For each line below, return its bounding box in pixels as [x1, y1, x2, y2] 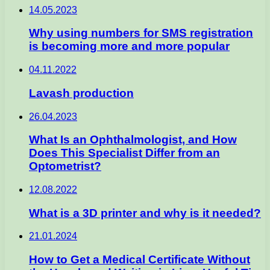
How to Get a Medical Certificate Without [29, 253, 250, 266]
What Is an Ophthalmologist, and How [29, 133, 237, 146]
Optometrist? [29, 160, 101, 173]
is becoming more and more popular [29, 40, 230, 53]
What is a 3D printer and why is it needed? [29, 206, 261, 219]
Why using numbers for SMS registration [29, 27, 253, 40]
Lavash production [29, 86, 134, 99]
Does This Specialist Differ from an [29, 146, 220, 160]
